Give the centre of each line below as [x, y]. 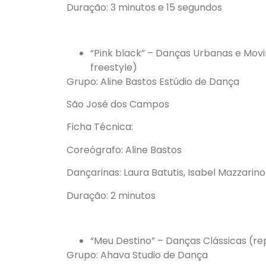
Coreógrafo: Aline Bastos [124, 150]
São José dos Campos [118, 104]
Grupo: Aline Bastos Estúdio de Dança [153, 81]
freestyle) [114, 67]
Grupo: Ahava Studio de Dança [137, 255]
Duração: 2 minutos [111, 195]
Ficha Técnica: [100, 127]
